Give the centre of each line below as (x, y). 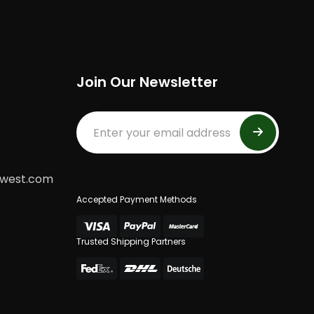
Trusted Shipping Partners (131, 241)
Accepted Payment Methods (137, 199)
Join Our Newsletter (148, 82)
